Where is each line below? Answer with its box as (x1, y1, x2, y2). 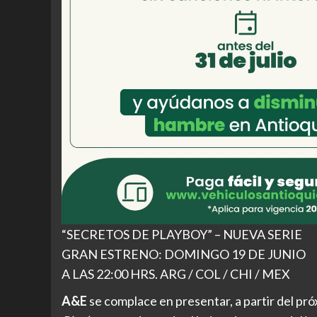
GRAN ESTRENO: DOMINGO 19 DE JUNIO (62, 246, 306, 262)
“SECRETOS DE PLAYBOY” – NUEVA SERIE (62, 226, 302, 242)
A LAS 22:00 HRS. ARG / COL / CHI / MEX (62, 265, 290, 282)
